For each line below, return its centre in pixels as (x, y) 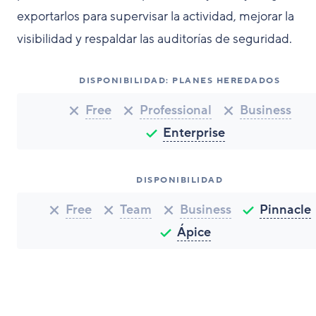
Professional (175, 110)
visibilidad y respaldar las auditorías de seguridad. (154, 39)
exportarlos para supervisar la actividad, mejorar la (156, 16)
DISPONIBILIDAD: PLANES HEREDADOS (180, 80)
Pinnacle (285, 209)
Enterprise (194, 133)
